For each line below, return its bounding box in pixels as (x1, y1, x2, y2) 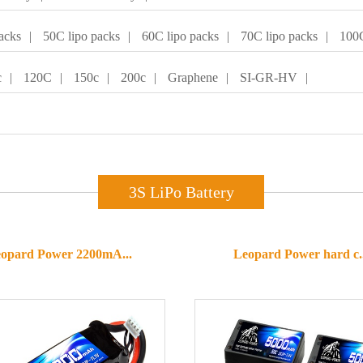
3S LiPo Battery (128, 183, 234, 201)
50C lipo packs (43, 29, 120, 43)
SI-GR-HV (240, 70, 297, 84)
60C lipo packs (142, 29, 219, 43)
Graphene (168, 70, 218, 84)
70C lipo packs (241, 29, 318, 43)
